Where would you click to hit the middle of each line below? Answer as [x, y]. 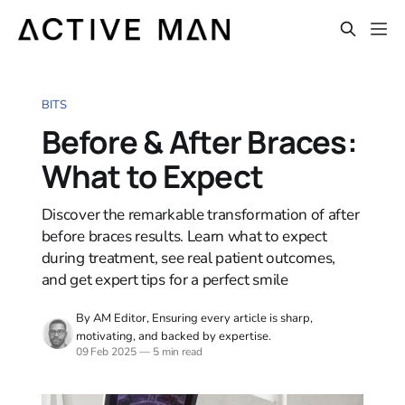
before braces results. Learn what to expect [184, 236]
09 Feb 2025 [106, 351]
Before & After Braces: [199, 141]
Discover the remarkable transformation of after [200, 214]
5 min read [176, 351]
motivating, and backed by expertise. [173, 336]
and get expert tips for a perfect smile [165, 279]
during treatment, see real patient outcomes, [188, 258]
